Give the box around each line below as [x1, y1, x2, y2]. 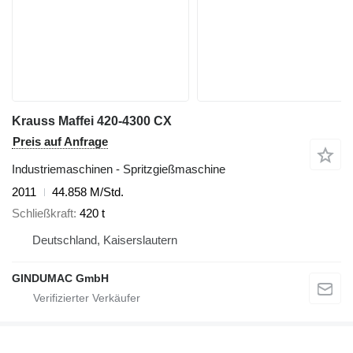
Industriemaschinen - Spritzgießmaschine [12, 162, 225, 176]
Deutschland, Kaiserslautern [32, 232, 177, 247]
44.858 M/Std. [52, 185, 124, 199]
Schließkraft [12, 206, 73, 220]
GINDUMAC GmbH [12, 271, 109, 284]
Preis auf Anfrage [13, 135, 108, 148]
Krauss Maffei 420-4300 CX [12, 114, 172, 128]
